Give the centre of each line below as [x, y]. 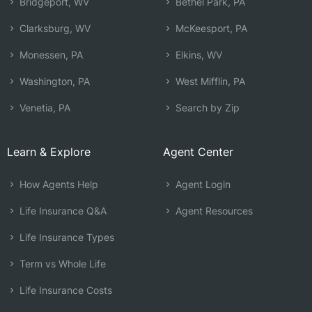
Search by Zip [206, 108]
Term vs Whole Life [61, 264]
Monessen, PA [50, 55]
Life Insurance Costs [64, 290]
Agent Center [198, 152]
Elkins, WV [197, 55]
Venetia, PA [44, 108]
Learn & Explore [49, 152]
